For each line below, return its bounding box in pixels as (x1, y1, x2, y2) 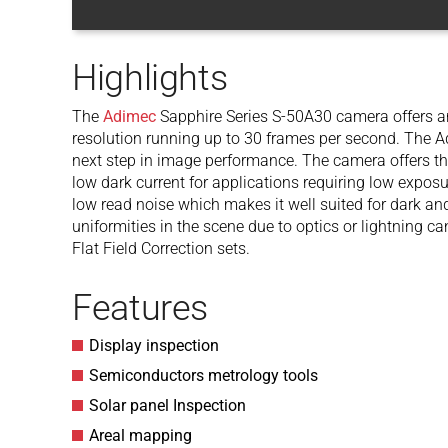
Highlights (72, 57, 228, 99)
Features (72, 287, 209, 329)
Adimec (103, 107, 156, 126)
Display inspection (89, 336, 219, 355)
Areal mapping (89, 426, 192, 445)
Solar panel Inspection (89, 396, 246, 415)
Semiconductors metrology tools (89, 366, 318, 385)
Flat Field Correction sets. (72, 239, 250, 258)
